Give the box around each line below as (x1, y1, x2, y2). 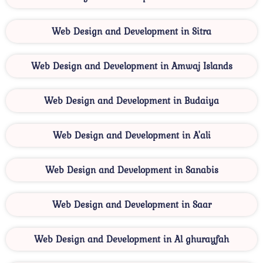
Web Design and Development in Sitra (52, 24, 211, 39)
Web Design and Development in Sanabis (45, 163, 218, 177)
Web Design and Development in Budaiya (44, 93, 219, 108)
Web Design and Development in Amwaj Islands (31, 59, 232, 73)
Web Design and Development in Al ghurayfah (34, 232, 229, 247)
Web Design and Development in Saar (52, 197, 211, 212)
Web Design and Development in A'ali (52, 128, 211, 143)
